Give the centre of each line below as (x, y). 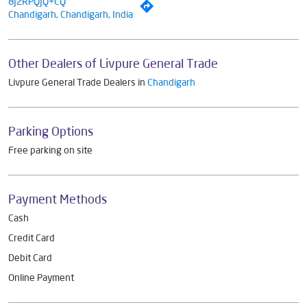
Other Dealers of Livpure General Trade (113, 63)
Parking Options (51, 131)
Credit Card (32, 237)
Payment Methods (58, 198)
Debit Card (30, 257)
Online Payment (41, 277)
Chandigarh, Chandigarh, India (71, 14)
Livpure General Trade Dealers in (78, 82)
